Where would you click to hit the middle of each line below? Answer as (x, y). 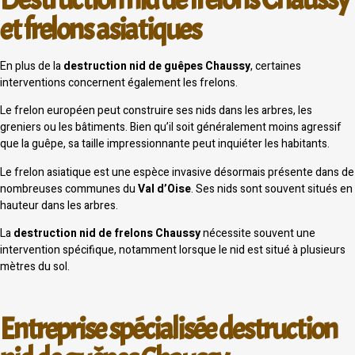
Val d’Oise (164, 189)
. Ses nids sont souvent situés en (272, 189)
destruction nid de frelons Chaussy (107, 233)
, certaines (276, 66)
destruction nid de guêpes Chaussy (157, 66)
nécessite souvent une (258, 233)
